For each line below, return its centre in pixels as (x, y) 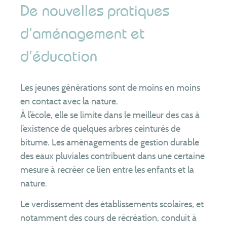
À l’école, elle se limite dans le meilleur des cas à (110, 115)
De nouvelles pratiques (95, 11)
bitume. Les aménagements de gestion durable (110, 143)
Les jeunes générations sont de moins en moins (110, 88)
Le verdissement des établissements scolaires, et (112, 204)
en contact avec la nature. (69, 102)
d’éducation (59, 57)
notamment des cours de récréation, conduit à (108, 218)
